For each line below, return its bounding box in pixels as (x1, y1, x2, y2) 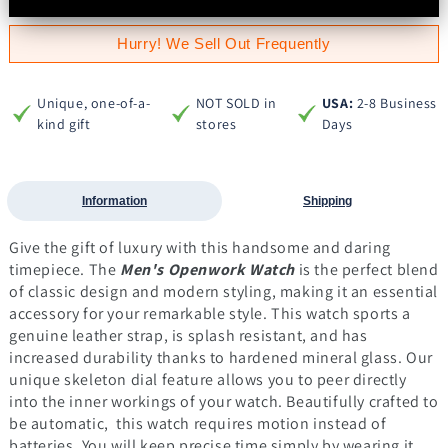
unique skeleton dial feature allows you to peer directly (8, 369, 407, 391)
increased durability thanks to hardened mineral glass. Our (8, 347, 433, 369)
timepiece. (8, 259, 89, 281)
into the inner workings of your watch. (8, 391, 287, 413)
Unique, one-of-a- (36, 94, 151, 113)
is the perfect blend (298, 259, 439, 281)
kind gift (36, 115, 91, 134)
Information (81, 194, 147, 209)
